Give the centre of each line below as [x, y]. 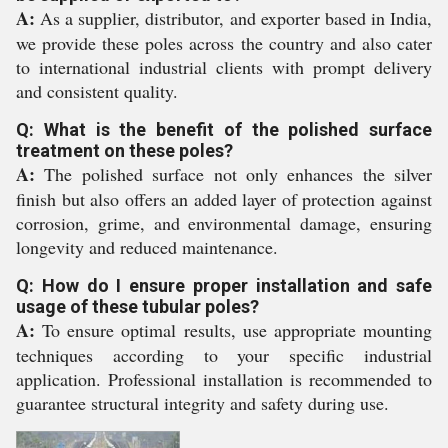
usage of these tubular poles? [137, 306]
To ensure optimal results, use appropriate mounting [233, 330]
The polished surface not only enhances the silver [233, 174]
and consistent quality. [97, 91]
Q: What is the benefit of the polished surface [224, 129]
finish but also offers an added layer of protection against [224, 199]
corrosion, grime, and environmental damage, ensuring [224, 223]
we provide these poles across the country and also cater [224, 43]
